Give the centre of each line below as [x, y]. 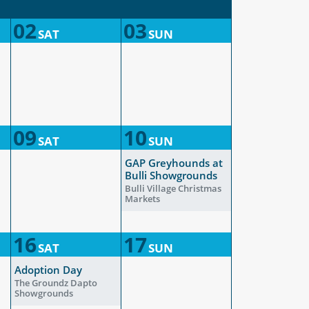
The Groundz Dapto [56, 282]
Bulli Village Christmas [173, 188]
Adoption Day [48, 270]
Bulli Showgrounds [171, 175]
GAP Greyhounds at [174, 163]
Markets [142, 198]
